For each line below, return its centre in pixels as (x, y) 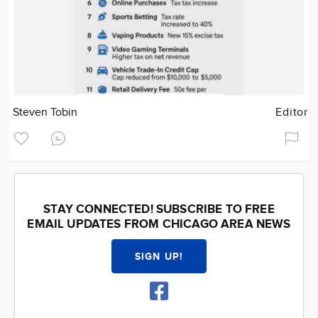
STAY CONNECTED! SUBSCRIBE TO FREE (159, 209)
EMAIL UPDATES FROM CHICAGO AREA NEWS (159, 224)
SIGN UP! (159, 257)
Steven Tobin (45, 113)
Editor (292, 113)
